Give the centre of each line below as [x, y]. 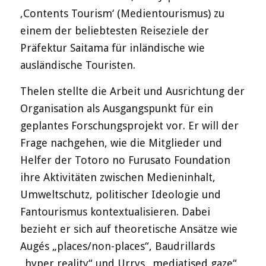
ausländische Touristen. [77, 65]
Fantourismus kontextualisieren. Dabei [115, 212]
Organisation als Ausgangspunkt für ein [116, 109]
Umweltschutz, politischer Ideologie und [120, 195]
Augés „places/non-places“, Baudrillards [117, 246]
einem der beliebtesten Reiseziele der [114, 30]
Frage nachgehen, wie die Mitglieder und [121, 143]
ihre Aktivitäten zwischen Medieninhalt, [118, 178]
